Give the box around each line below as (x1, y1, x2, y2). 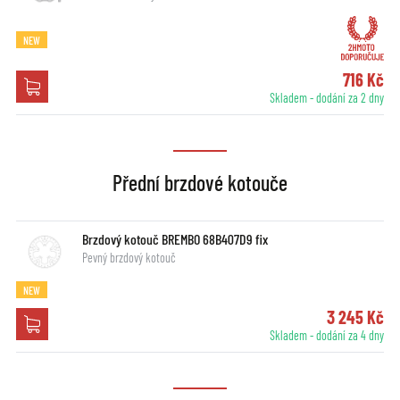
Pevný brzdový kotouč (81, 249, 176, 265)
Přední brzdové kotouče (112, 169, 287, 196)
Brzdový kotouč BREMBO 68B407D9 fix (81, 229, 268, 247)
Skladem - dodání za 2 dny (270, 89, 385, 105)
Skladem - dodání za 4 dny (270, 327, 385, 343)
